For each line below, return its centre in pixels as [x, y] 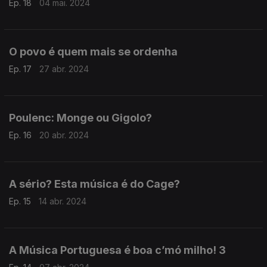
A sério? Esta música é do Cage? [94, 184]
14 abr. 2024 [63, 201]
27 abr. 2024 [64, 69]
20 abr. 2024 [64, 135]
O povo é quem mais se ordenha [93, 52]
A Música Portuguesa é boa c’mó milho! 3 [117, 250]
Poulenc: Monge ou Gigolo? [80, 118]
